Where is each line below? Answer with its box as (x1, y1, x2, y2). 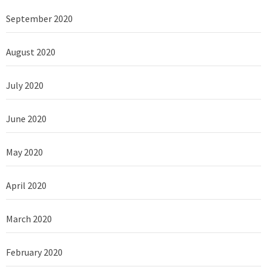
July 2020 (6, 79, 44, 92)
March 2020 (6, 213, 52, 225)
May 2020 (6, 146, 43, 159)
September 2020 (6, 13, 73, 25)
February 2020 (6, 246, 63, 259)
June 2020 (6, 113, 46, 125)
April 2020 (6, 179, 46, 192)
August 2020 (6, 46, 55, 58)
